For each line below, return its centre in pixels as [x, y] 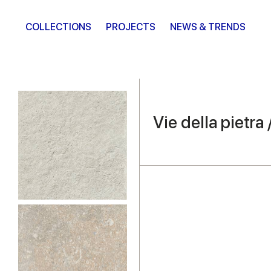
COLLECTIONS [58, 27]
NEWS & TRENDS [208, 27]
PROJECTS [131, 27]
